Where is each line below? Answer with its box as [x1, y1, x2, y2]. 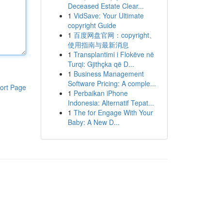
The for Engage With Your [73, 108, 153, 117]
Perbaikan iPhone [73, 88, 128, 98]
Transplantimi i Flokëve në [73, 49, 154, 59]
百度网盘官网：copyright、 [73, 30, 156, 40]
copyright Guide [67, 20, 116, 30]
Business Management [73, 69, 144, 78]
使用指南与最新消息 [67, 40, 129, 49]
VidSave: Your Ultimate [73, 11, 144, 20]
